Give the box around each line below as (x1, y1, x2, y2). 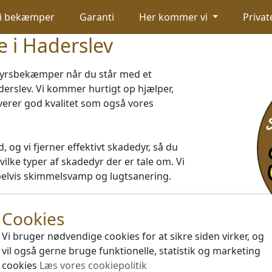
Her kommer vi (138, 10, 210, 24)
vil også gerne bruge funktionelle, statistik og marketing (2, 244, 260, 257)
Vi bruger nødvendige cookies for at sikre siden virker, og (2, 229, 264, 243)
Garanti (79, 10, 114, 24)
